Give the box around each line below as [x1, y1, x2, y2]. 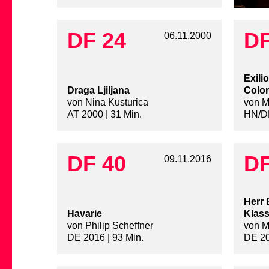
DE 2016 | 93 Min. [67, 232, 144, 243]
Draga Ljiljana [67, 85, 130, 96]
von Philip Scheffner [67, 220, 153, 231]
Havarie [67, 208, 102, 219]
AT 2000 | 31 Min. [67, 109, 142, 120]
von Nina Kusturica [67, 97, 148, 108]
